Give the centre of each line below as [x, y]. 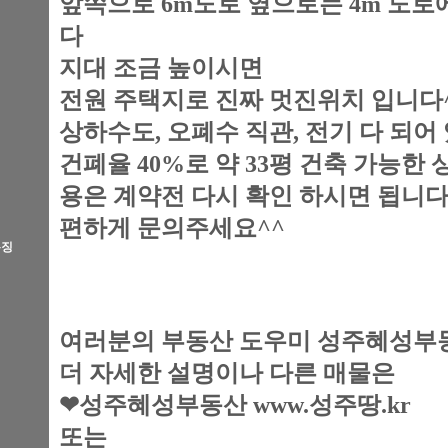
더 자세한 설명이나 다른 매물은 [230, 373]
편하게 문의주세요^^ [172, 228]
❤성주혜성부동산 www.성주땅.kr [235, 405]
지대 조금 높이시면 [164, 68]
